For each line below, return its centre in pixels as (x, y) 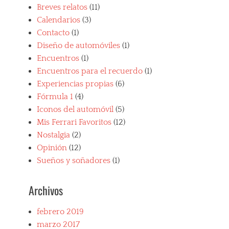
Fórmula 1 (55, 97)
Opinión (52, 148)
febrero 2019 (60, 212)
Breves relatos (62, 7)
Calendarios (59, 20)
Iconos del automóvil (75, 109)
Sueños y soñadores (74, 161)
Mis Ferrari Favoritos (74, 122)
